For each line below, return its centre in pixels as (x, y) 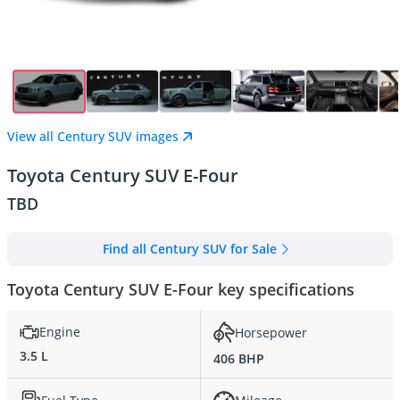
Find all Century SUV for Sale (189, 249)
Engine (60, 332)
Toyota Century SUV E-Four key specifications (181, 290)
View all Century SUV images (93, 136)
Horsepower (271, 332)
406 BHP (239, 359)
